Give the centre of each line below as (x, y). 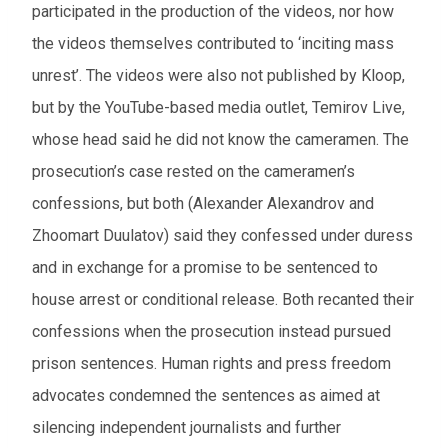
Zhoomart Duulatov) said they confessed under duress (222, 236)
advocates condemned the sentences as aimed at (206, 396)
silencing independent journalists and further (186, 428)
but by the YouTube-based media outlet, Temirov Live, (218, 108)
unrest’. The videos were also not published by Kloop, (218, 76)
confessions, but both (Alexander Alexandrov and (203, 204)
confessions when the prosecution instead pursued (211, 332)
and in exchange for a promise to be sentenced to (205, 268)
